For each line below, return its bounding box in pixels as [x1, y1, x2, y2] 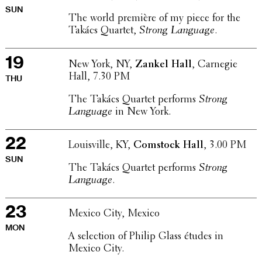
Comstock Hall [133, 140, 204, 151]
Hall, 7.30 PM [68, 71, 130, 82]
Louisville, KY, [68, 140, 133, 151]
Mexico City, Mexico [68, 209, 160, 220]
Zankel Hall [135, 59, 192, 70]
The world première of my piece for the [68, 13, 240, 25]
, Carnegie [191, 59, 237, 70]
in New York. [112, 106, 171, 118]
